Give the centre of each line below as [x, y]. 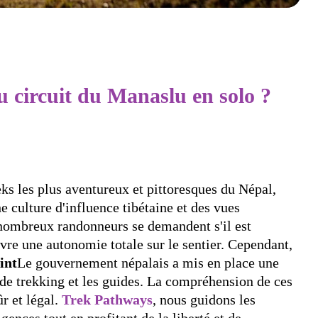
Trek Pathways [107, 299]
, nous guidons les [204, 299]
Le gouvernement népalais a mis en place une [148, 262]
